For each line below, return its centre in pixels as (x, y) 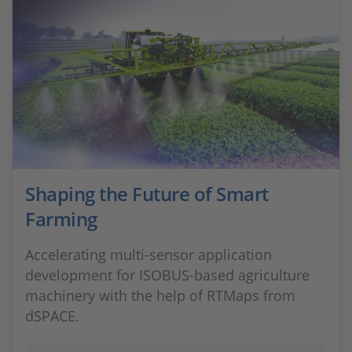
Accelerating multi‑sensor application (148, 255)
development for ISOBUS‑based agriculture (167, 275)
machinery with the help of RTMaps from (160, 295)
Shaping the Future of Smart (147, 194)
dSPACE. (52, 316)
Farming (61, 219)
